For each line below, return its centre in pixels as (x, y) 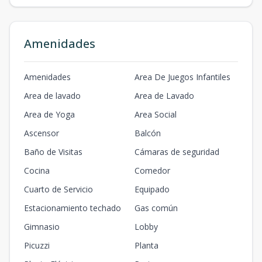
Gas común (156, 208)
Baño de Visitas (53, 152)
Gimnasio (42, 227)
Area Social (156, 114)
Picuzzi (37, 245)
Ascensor (42, 133)
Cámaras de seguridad (177, 152)
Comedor (152, 170)
